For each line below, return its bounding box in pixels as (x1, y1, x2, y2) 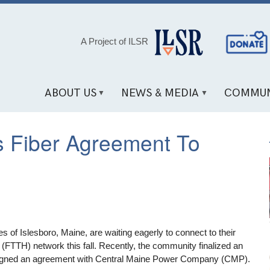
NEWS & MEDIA (121, 87, 199, 100)
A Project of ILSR (80, 36, 148, 46)
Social (203, 29, 244, 49)
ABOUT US (44, 87, 96, 100)
